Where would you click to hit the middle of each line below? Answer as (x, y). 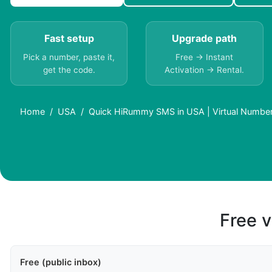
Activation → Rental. (205, 70)
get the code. (69, 70)
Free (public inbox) (61, 262)
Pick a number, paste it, (69, 57)
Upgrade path (205, 39)
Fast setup (69, 39)
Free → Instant (205, 57)
